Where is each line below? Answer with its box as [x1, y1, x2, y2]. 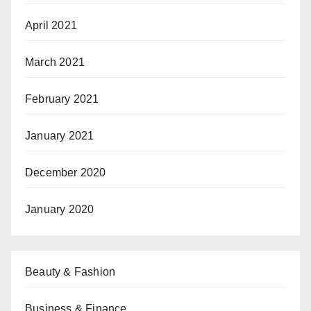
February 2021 [25, 92, 99, 105]
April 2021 [25, 19, 77, 31]
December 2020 [25, 166, 106, 178]
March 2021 [25, 56, 85, 68]
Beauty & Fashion [25, 265, 116, 278]
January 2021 [25, 129, 94, 142]
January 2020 [25, 203, 94, 215]
